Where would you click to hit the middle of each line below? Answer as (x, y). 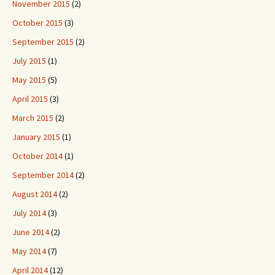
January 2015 (36, 137)
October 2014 (37, 156)
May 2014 (29, 251)
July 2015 (29, 61)
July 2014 (29, 213)
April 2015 (30, 99)
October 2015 (37, 23)
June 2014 (31, 232)
